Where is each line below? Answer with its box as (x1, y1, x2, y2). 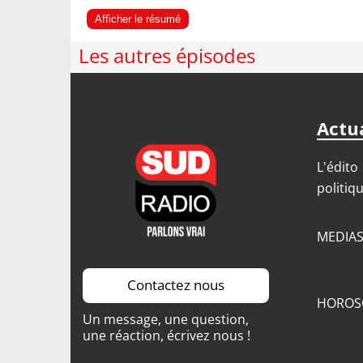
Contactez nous (127, 275, 224, 294)
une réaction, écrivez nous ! (83, 327, 250, 344)
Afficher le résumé (95, 13, 181, 25)
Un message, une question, (83, 310, 249, 328)
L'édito (316, 158, 358, 176)
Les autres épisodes (79, 42, 255, 69)
